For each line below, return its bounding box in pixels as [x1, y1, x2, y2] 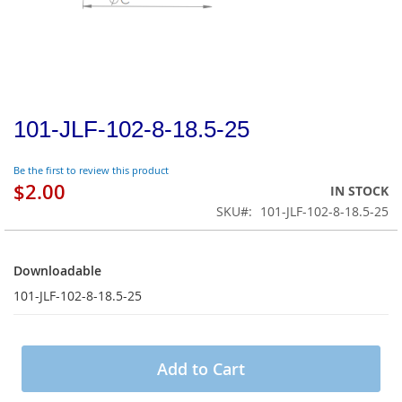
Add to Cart [157, 358, 245, 380]
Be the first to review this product [13, 162, 169, 177]
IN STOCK [330, 182, 389, 200]
